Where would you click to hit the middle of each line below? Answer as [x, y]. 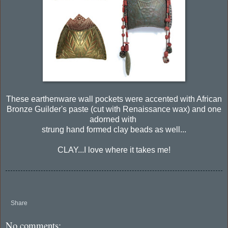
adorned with [114, 119]
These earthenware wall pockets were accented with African [114, 99]
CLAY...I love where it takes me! [114, 150]
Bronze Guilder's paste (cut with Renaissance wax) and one [114, 109]
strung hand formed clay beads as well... [114, 129]
